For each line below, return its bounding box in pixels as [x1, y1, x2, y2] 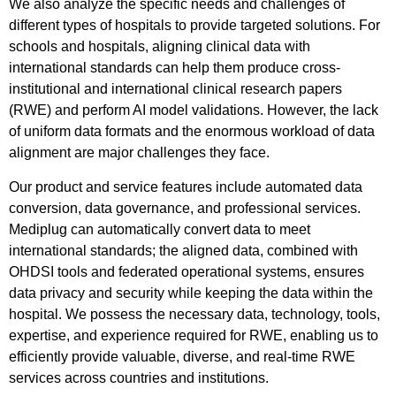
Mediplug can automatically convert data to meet [9, 221, 310, 237]
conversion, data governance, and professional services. [9, 200, 361, 216]
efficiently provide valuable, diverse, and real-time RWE [9, 348, 355, 364]
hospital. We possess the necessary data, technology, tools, [9, 306, 380, 322]
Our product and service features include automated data [9, 179, 362, 194]
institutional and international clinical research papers [9, 81, 342, 97]
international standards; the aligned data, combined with [9, 242, 358, 258]
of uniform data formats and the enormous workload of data [9, 124, 375, 140]
